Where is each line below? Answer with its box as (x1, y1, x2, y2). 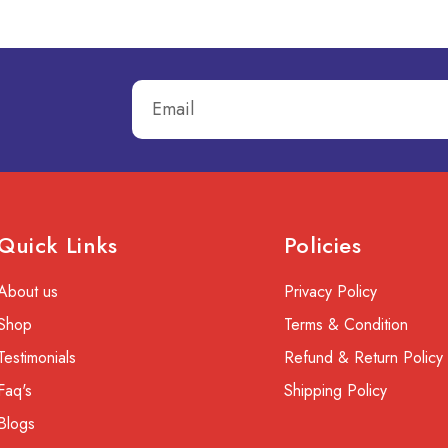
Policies (283, 228, 362, 261)
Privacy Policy (283, 279, 377, 303)
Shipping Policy (283, 378, 387, 402)
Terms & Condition (283, 312, 408, 336)
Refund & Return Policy (283, 345, 443, 369)
